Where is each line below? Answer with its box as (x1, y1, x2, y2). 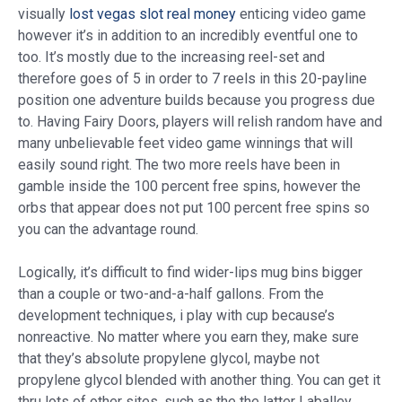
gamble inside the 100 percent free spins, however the (18, 178, 361, 196)
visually (18, 5, 69, 23)
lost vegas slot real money (69, 5, 236, 23)
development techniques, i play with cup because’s (18, 307, 335, 325)
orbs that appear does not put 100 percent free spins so (18, 199, 370, 217)
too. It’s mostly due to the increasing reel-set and (18, 48, 325, 66)
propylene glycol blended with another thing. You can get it (18, 371, 380, 389)
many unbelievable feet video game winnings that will (18, 135, 353, 153)
